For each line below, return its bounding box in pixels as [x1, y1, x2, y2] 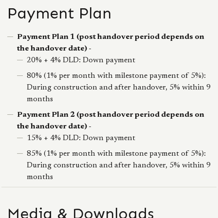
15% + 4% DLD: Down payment [27, 134, 135, 142]
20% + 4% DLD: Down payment [27, 56, 135, 64]
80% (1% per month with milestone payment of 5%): [27, 72, 206, 80]
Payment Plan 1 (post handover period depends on [17, 33, 204, 41]
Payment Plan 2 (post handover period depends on [17, 111, 204, 119]
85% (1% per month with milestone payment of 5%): [27, 150, 206, 158]
